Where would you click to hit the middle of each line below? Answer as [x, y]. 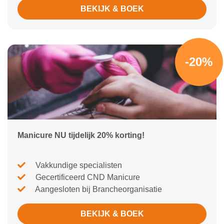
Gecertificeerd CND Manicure [87, 177]
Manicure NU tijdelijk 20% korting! [81, 135]
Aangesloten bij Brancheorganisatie [98, 189]
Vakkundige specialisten [78, 165]
